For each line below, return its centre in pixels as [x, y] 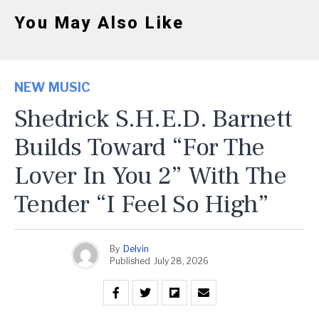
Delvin [136, 249]
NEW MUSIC [52, 87]
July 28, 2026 [181, 261]
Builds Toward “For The [140, 147]
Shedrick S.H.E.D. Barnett [153, 119]
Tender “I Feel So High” [142, 204]
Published [130, 261]
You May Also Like [99, 23]
